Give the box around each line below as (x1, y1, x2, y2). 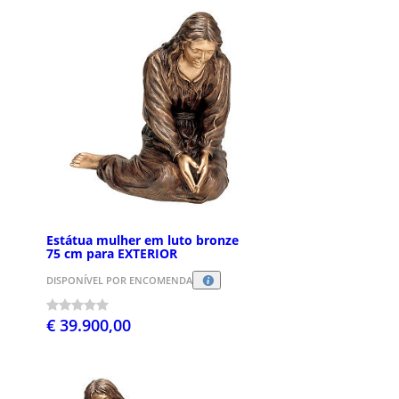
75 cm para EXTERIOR (46, 244, 177, 262)
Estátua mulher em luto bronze (46, 231, 239, 248)
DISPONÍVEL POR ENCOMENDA (46, 273, 192, 287)
